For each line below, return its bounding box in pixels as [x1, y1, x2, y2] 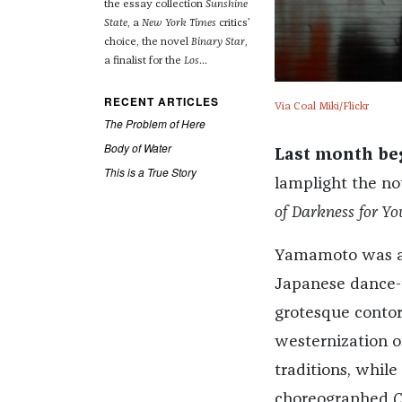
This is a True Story [103, 164, 197, 180]
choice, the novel [103, 37, 191, 48]
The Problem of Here [103, 116, 205, 132]
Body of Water [103, 140, 171, 156]
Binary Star [190, 37, 245, 48]
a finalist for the [103, 56, 184, 67]
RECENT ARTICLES [103, 93, 219, 110]
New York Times [141, 18, 216, 30]
